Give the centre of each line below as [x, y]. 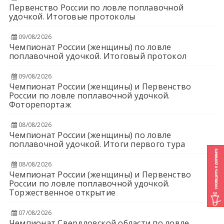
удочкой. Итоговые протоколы [72, 16]
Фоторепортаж [40, 104]
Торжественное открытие [62, 192]
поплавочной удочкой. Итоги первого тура [97, 144]
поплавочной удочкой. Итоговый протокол [98, 56]
